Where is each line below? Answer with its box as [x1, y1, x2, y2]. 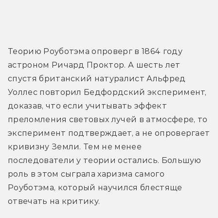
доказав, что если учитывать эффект [8, 101, 167, 111]
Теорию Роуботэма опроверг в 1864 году [8, 47, 182, 56]
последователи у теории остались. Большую [8, 156, 201, 165]
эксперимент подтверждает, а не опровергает [8, 128, 210, 138]
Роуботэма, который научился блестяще [8, 183, 182, 193]
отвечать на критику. [8, 197, 100, 206]
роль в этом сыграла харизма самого [8, 169, 164, 179]
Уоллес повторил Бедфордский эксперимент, [8, 88, 207, 97]
